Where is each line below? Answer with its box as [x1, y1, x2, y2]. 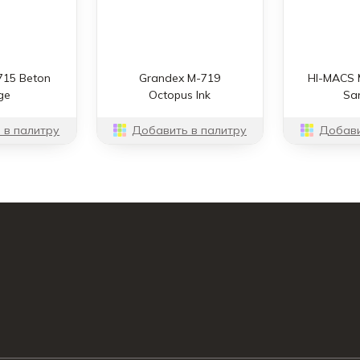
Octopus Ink [149, 87, 211, 102]
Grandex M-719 [139, 70, 221, 85]
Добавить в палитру [131, 122, 247, 137]
